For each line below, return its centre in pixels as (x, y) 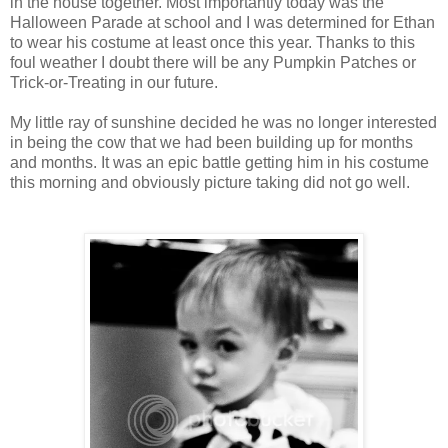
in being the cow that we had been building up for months (211, 142)
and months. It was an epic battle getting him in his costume (219, 162)
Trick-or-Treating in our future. (116, 82)
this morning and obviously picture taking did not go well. (210, 182)
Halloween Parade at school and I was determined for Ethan (222, 22)
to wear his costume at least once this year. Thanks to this (212, 42)
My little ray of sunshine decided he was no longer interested (223, 122)
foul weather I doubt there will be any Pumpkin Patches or (213, 62)
